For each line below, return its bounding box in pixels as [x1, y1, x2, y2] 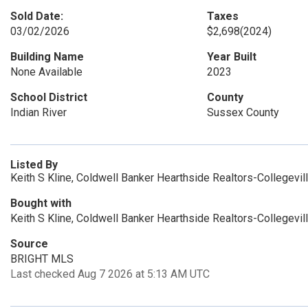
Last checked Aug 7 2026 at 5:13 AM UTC [10, 267, 210, 280]
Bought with [10, 197, 71, 210]
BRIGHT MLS [10, 252, 74, 265]
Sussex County [206, 106, 279, 119]
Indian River [10, 106, 67, 119]
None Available [10, 65, 82, 78]
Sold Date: [10, 10, 63, 23]
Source [10, 237, 48, 250]
